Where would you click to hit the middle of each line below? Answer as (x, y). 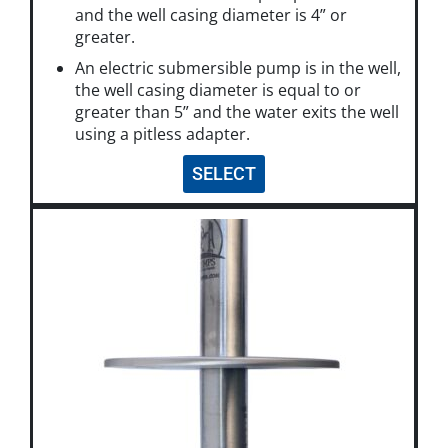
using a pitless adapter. (162, 134)
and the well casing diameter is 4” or (211, 14)
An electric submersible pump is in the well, (238, 68)
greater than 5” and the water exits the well (237, 112)
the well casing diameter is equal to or (218, 90)
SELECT (224, 173)
